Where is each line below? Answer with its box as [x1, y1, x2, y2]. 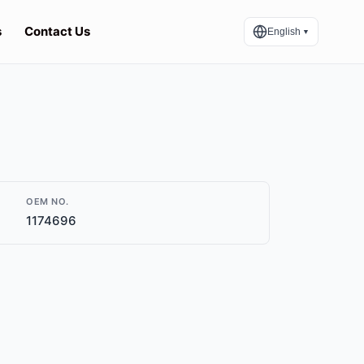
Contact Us [24, 24, 90, 39]
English [267, 26, 301, 37]
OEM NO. [26, 196, 69, 207]
